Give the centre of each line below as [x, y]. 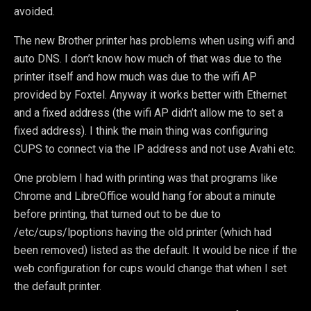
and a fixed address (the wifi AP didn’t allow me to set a [149, 113]
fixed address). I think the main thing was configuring [141, 131]
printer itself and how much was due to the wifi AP [135, 77]
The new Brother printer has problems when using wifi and [154, 41]
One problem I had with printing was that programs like [146, 178]
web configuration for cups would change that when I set [150, 268]
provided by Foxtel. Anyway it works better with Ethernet [150, 95]
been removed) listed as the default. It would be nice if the [155, 250]
